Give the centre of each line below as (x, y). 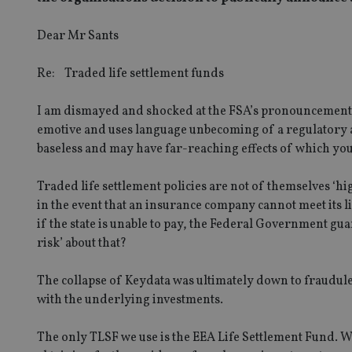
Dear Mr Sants (78, 36)
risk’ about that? (82, 243)
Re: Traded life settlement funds (130, 73)
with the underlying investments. (130, 300)
